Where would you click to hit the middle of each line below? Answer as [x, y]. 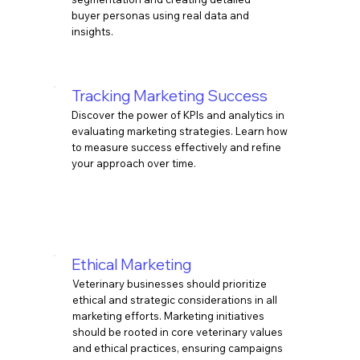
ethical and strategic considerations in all [174, 300]
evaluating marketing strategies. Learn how [180, 131]
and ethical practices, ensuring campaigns [177, 348]
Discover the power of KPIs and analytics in [178, 115]
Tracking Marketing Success [170, 95]
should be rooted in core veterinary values [177, 332]
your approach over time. [134, 164]
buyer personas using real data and [161, 15]
